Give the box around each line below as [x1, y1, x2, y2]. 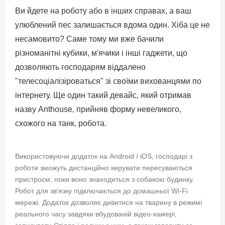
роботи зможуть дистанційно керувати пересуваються [15, 163, 192, 172]
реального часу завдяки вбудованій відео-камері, [15, 209, 177, 218]
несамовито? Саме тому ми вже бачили [15, 34, 164, 43]
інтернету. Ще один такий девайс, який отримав [15, 90, 191, 99]
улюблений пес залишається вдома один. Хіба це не [15, 20, 210, 29]
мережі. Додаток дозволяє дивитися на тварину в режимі [15, 198, 202, 206]
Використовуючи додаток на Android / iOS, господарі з [15, 152, 192, 160]
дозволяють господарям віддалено [15, 62, 146, 71]
